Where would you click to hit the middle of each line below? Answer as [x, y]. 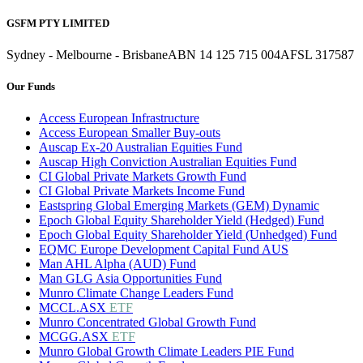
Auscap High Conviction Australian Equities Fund [168, 162]
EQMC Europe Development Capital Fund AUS [164, 250]
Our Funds [31, 87]
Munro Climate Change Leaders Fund [136, 293]
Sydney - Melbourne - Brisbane [87, 54]
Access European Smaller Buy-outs [130, 133]
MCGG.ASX [75, 337]
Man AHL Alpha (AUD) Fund [117, 264]
